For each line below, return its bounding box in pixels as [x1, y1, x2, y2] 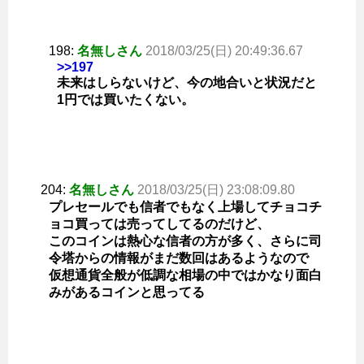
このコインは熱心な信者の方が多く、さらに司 [49, 234, 322, 249]
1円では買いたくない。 [57, 93, 194, 107]
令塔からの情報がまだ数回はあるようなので [49, 251, 309, 266]
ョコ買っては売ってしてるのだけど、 [49, 217, 270, 232]
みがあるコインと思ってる [49, 285, 205, 300]
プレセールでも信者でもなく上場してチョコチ [49, 200, 322, 214]
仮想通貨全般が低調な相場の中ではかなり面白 [49, 268, 322, 283]
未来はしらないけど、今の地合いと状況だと [57, 76, 317, 90]
